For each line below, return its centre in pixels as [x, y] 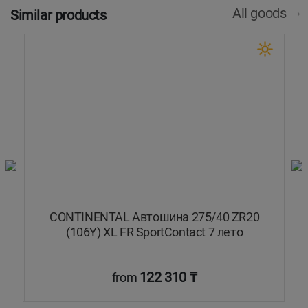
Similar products [58, 15]
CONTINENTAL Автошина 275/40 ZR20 [154, 217]
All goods [261, 14]
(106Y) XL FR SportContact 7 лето [154, 232]
